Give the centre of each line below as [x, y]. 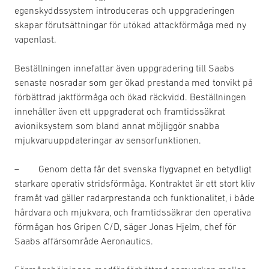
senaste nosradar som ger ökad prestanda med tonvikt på [134, 83]
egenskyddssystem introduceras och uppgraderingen [125, 11]
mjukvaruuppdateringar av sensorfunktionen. [108, 140]
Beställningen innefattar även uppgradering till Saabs [124, 68]
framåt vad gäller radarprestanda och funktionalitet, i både [134, 198]
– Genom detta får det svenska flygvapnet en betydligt [133, 169]
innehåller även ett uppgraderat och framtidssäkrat [120, 111]
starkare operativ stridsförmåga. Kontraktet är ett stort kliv [134, 183]
